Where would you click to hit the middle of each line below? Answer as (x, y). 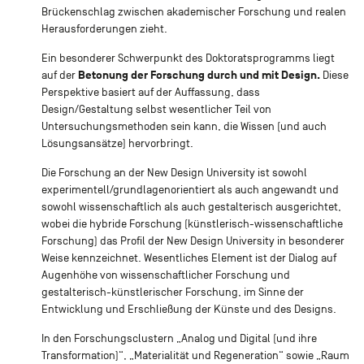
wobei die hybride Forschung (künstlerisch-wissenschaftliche (192, 223)
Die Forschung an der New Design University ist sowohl (174, 172)
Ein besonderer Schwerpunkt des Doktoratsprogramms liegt (188, 58)
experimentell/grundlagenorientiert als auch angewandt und (190, 189)
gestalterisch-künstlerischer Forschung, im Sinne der (172, 292)
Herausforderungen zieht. (104, 28)
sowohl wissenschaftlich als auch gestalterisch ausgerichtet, (191, 206)
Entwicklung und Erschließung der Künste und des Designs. (188, 309)
